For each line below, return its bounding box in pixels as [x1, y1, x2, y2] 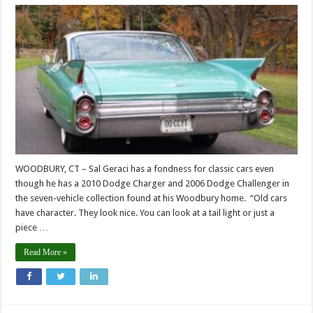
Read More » [24, 247, 68, 258]
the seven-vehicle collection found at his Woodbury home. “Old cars [15, 193, 288, 204]
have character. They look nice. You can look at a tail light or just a [15, 208, 275, 219]
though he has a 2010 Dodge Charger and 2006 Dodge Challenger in [15, 178, 290, 189]
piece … [15, 222, 49, 233]
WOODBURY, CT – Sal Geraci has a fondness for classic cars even [15, 163, 275, 175]
